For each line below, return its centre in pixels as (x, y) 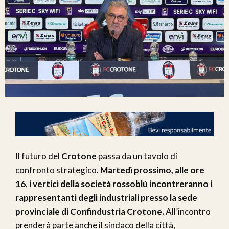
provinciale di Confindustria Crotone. (90, 212)
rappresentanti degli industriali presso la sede (106, 198)
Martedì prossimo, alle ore (152, 170)
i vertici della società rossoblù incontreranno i (121, 184)
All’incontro (187, 212)
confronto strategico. (58, 170)
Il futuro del (38, 156)
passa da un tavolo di (137, 156)
